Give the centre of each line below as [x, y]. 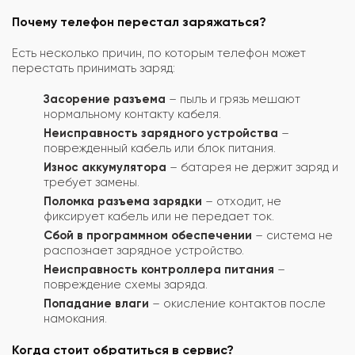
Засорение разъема [105, 99]
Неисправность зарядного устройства [161, 133]
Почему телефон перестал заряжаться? [139, 21]
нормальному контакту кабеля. [132, 114]
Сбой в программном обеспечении [148, 235]
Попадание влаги [96, 303]
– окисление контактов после [237, 303]
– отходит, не [242, 201]
